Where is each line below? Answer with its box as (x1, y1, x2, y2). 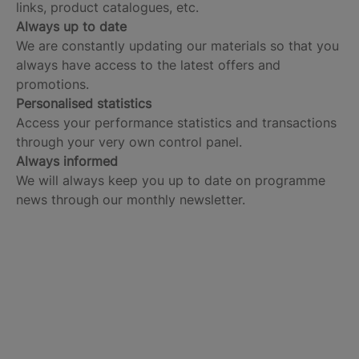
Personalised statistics (16, 95, 151, 111)
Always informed (16, 153, 118, 169)
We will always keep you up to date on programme (16, 172, 325, 188)
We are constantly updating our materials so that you (16, 38, 339, 54)
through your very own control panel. (16, 134, 242, 150)
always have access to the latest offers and (16, 57, 280, 73)
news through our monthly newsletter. (16, 192, 245, 208)
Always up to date (16, 18, 127, 34)
